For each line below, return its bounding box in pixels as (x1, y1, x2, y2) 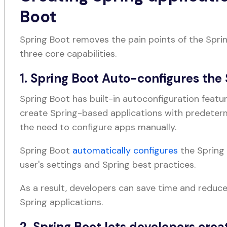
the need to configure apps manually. (20, 121, 177, 133)
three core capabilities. (20, 48, 117, 60)
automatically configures (72, 144, 178, 157)
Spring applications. (20, 196, 103, 208)
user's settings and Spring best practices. (20, 159, 196, 171)
